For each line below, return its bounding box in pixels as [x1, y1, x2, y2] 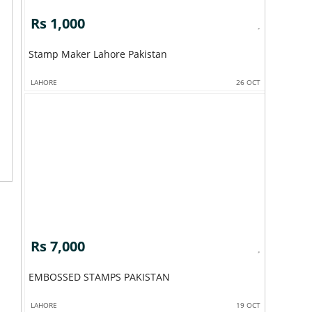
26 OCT [236, 77, 261, 87]
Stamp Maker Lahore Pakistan [28, 47, 167, 61]
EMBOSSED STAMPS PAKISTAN [28, 270, 170, 284]
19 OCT [236, 300, 261, 311]
